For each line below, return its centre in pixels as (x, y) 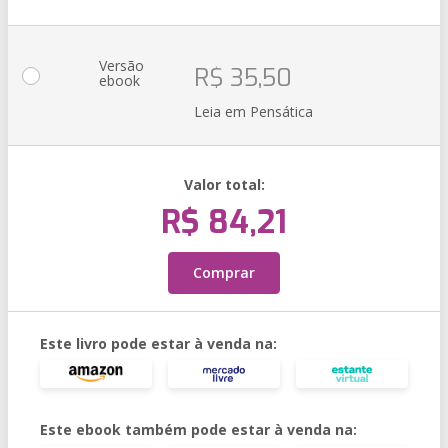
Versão (121, 65)
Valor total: (224, 184)
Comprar (224, 272)
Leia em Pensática (253, 111)
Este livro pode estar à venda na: (158, 343)
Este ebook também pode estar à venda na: (198, 429)
